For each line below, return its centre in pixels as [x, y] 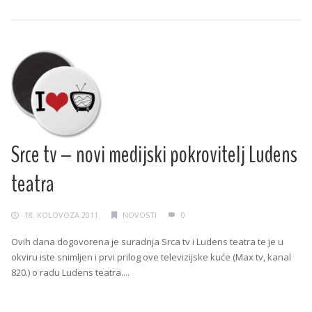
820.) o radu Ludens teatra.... [70, 273]
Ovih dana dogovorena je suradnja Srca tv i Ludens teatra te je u [147, 242]
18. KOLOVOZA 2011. [62, 215]
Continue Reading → [54, 299]
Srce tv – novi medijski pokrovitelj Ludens [154, 155]
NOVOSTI [140, 215]
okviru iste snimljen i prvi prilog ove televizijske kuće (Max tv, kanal [151, 257]
